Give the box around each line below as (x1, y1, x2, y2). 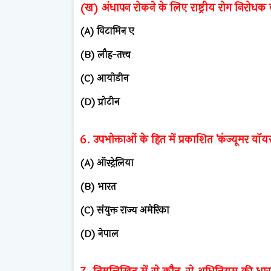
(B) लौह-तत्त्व (80, 47, 131, 62)
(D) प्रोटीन (80, 94, 120, 109)
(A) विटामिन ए (80, 23, 134, 39)
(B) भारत (80, 178, 116, 194)
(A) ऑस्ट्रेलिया (80, 155, 134, 171)
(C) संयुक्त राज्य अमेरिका (80, 202, 169, 218)
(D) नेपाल (80, 226, 119, 241)
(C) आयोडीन (80, 70, 129, 86)
